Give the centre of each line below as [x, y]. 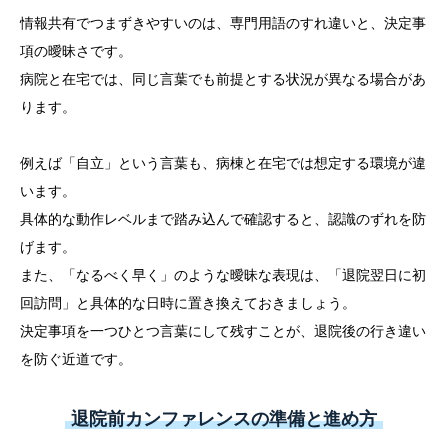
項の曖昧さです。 [76, 51]
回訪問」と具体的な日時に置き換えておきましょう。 [188, 303]
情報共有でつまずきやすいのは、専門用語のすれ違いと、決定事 [223, 23]
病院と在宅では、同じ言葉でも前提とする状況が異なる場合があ [223, 79]
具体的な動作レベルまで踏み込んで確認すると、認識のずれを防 [223, 219]
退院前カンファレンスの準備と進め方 [224, 419]
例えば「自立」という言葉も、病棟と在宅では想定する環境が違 [223, 163]
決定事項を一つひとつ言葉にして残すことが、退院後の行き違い [223, 331]
